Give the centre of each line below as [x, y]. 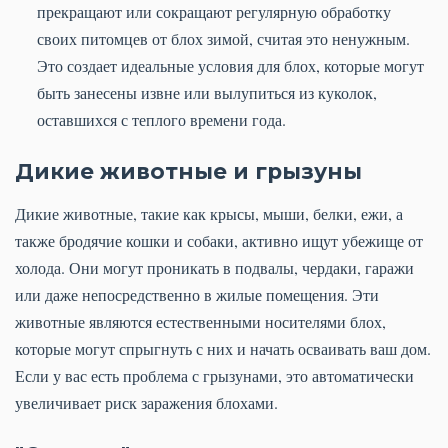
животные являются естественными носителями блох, [200, 322]
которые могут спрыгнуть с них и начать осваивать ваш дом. [223, 349]
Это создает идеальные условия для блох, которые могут [230, 66]
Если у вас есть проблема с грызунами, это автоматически [214, 376]
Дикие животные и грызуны [188, 171]
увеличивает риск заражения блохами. [146, 403]
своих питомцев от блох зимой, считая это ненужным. [223, 39]
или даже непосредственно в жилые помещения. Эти [197, 295]
